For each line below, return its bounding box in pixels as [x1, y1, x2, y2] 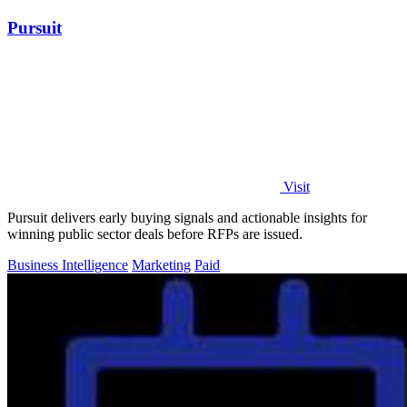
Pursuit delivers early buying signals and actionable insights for [7, 209, 367, 225]
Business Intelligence [7, 256, 128, 273]
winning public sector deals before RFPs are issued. [7, 225, 303, 242]
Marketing [132, 256, 191, 273]
